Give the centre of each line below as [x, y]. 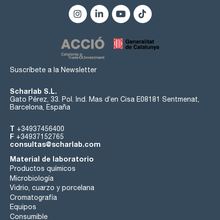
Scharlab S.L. [33, 91]
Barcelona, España [40, 107]
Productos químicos [43, 169]
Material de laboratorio [52, 159]
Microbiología [32, 178]
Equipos [23, 207]
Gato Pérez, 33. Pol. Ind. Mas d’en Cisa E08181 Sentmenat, [105, 99]
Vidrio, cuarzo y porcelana [52, 188]
